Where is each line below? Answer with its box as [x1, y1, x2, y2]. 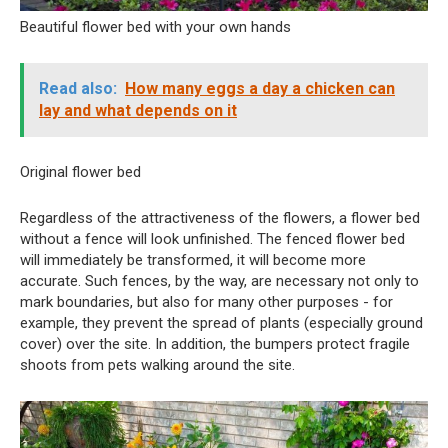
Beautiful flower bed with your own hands [20, 17, 291, 36]
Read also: [39, 78, 117, 98]
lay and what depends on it [39, 100, 237, 120]
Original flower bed [20, 162, 141, 181]
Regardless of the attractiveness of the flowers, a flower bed [20, 208, 420, 227]
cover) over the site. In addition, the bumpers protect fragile [20, 334, 410, 353]
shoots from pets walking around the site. [20, 355, 295, 374]
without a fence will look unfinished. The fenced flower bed [20, 229, 405, 248]
